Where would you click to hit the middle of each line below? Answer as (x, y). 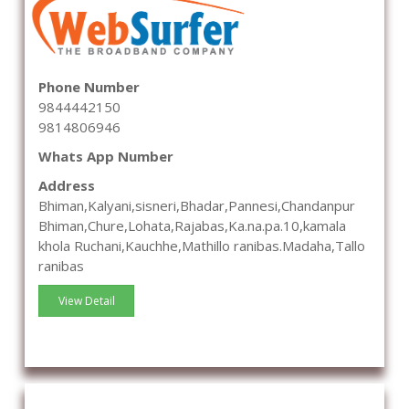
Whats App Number (106, 157)
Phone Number (89, 87)
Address (67, 186)
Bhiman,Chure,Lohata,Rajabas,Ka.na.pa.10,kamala (192, 226)
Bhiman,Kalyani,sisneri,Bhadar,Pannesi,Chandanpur (197, 206)
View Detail (86, 301)
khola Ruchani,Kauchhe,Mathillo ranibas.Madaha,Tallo (202, 246)
